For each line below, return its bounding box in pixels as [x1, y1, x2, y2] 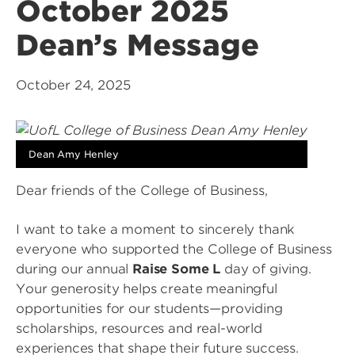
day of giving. [220, 261, 311, 277]
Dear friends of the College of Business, [16, 183, 268, 198]
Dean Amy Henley [29, 148, 119, 160]
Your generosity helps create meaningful [16, 281, 277, 296]
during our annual [16, 261, 133, 277]
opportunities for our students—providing [16, 301, 283, 316]
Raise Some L [132, 261, 221, 277]
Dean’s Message [16, 28, 259, 63]
